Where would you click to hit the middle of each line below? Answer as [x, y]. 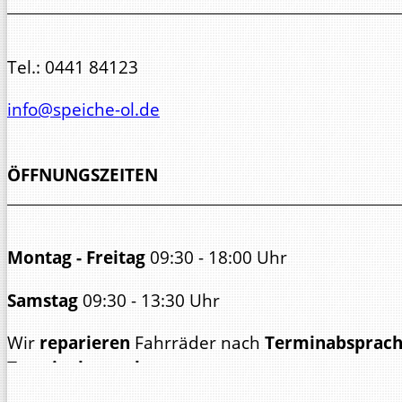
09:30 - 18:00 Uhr [218, 258]
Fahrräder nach [200, 342]
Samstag [45, 300]
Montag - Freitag [76, 258]
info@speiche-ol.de [83, 109]
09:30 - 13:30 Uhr [151, 300]
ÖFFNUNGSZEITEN [83, 174]
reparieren [87, 342]
